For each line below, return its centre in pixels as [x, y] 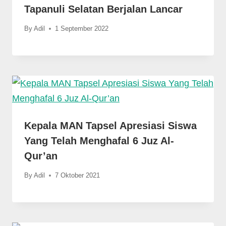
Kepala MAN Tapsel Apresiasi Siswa [110, 125]
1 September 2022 [82, 28]
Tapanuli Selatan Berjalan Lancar [103, 9]
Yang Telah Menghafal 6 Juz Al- [99, 140]
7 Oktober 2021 [78, 175]
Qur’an [41, 156]
